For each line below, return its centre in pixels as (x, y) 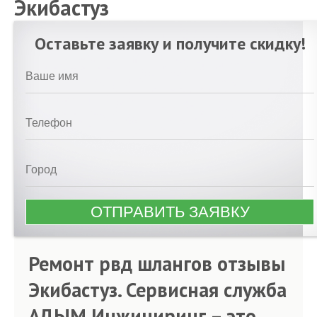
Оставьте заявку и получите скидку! (170, 44)
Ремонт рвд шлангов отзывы (157, 264)
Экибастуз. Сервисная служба (157, 290)
